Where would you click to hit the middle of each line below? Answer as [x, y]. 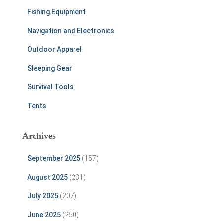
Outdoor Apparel [55, 50]
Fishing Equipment [56, 12]
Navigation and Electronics [71, 31]
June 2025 [44, 215]
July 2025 [43, 196]
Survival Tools [50, 87]
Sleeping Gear [50, 68]
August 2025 [47, 177]
